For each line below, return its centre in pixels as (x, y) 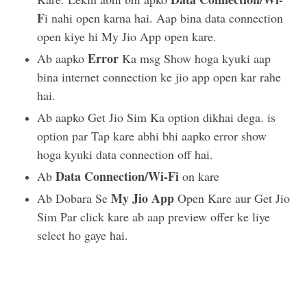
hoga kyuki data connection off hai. (125, 155)
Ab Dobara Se (74, 198)
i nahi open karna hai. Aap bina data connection (164, 18)
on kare (199, 176)
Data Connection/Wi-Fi (118, 176)
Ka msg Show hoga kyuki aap (197, 59)
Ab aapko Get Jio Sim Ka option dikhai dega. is (157, 118)
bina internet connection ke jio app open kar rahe (159, 77)
